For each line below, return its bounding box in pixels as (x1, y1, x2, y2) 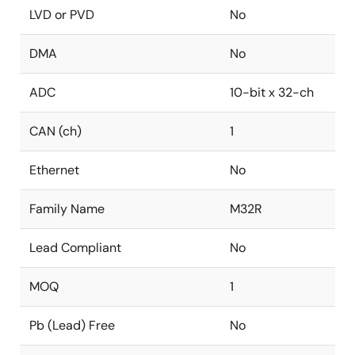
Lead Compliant (29, 239, 121, 256)
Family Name (29, 200, 105, 217)
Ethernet (29, 162, 79, 178)
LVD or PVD (29, 6, 94, 23)
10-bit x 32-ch (230, 84, 314, 101)
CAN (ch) (29, 123, 82, 139)
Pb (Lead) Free (29, 317, 115, 334)
